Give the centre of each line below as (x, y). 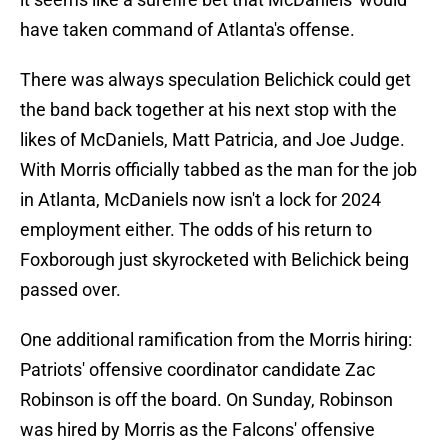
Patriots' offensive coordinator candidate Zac (197, 370)
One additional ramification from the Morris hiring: (216, 340)
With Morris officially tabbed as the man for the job (218, 170)
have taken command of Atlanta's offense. (187, 30)
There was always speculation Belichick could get (215, 80)
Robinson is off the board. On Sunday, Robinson (206, 400)
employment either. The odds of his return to (196, 230)
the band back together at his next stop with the (208, 110)
